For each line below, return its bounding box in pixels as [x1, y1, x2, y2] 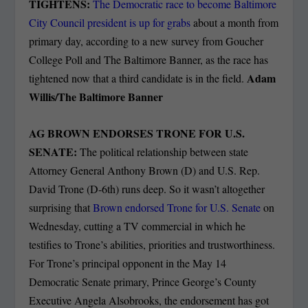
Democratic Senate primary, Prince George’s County [29, 274, 257, 289]
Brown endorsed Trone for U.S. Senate [93, 199, 261, 214]
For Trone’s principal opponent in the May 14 [29, 255, 227, 270]
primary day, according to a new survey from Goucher [29, 34, 264, 49]
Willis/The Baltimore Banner [29, 89, 164, 105]
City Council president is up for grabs [29, 15, 191, 30]
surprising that [29, 199, 93, 214]
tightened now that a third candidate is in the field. [29, 71, 247, 86]
